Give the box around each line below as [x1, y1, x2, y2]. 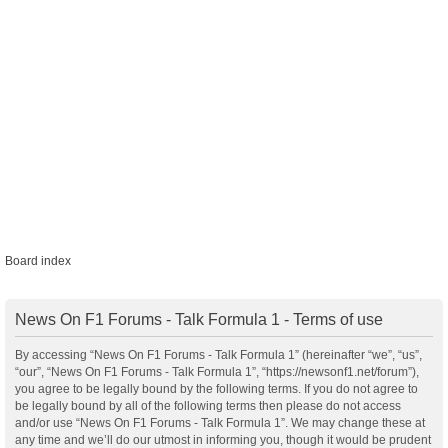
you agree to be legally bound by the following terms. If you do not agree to [15, 382, 418, 396]
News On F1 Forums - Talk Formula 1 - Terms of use [15, 311, 383, 328]
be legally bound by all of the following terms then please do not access [15, 399, 401, 413]
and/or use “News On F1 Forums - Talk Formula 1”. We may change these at [15, 416, 425, 430]
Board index [5, 254, 71, 268]
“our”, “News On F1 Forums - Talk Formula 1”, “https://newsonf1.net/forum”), [15, 365, 419, 379]
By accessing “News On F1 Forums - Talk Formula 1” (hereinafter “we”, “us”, [15, 348, 422, 362]
